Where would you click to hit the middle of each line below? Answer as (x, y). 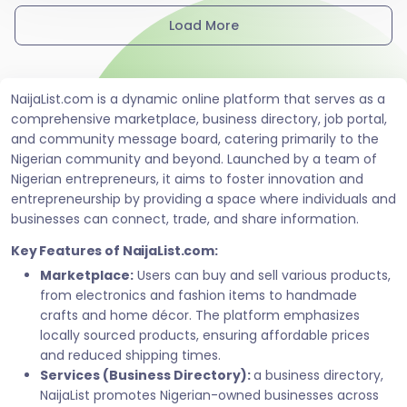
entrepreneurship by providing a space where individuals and (203, 199)
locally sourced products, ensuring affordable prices (205, 335)
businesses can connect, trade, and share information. (185, 218)
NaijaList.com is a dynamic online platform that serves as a (198, 99)
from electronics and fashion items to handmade (199, 295)
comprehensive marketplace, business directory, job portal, (199, 119)
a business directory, (318, 375)
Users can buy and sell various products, (262, 275)
